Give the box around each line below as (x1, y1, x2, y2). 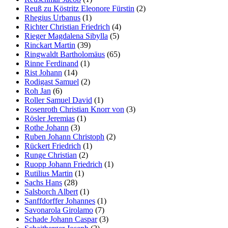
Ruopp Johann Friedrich (24, 160, 102, 168)
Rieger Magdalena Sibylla (24, 32, 108, 40)
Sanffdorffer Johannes (24, 196, 95, 205)
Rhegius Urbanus (24, 13, 80, 22)
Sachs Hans (24, 178, 62, 187)
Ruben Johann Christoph (24, 132, 104, 141)
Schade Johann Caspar (24, 215, 97, 223)
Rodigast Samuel (24, 77, 79, 86)
